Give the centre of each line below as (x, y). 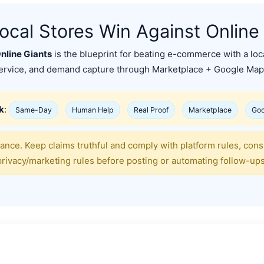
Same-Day (34, 110)
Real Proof (151, 110)
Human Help (93, 110)
